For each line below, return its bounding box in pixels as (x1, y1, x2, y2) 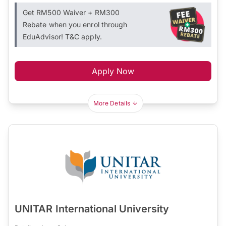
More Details (93, 99, 130, 107)
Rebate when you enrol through (23, 20, 128, 29)
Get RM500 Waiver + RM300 (23, 8, 120, 17)
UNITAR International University (15, 202, 169, 215)
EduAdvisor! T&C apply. (23, 32, 102, 41)
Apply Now (91, 66, 135, 76)
